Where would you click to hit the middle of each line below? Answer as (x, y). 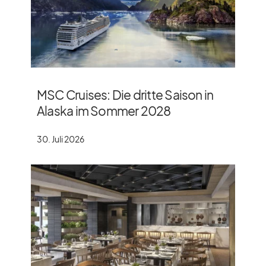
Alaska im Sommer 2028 (104, 110)
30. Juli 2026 (61, 139)
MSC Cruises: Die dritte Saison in (125, 94)
